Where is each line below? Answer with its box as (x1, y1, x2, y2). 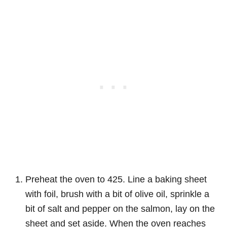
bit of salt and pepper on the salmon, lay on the (25, 203, 215, 214)
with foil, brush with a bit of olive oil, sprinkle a (25, 188, 209, 199)
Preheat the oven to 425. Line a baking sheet (25, 174, 207, 184)
